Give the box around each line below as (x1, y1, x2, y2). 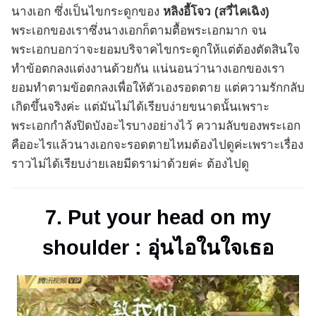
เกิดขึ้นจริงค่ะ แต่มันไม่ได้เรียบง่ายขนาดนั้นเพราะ (11, 99, 269, 114)
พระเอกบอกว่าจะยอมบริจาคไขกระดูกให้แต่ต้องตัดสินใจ (11, 42, 300, 56)
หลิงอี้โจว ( (163, 4, 219, 18)
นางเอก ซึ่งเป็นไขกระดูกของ (11, 4, 163, 18)
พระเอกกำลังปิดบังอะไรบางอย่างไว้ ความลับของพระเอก (11, 119, 300, 133)
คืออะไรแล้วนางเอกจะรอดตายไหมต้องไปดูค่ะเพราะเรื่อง (11, 138, 303, 152)
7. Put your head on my (45, 205, 271, 229)
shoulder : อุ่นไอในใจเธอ (42, 236, 274, 259)
